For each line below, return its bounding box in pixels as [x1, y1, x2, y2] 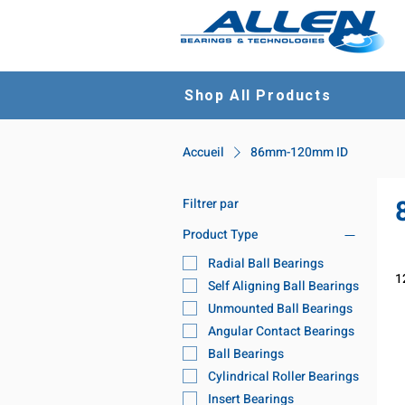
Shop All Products [184, 85, 332, 107]
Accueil [183, 142, 224, 162]
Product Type [183, 225, 258, 245]
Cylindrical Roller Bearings [208, 366, 359, 386]
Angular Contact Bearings [208, 321, 354, 341]
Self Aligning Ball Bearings [208, 276, 359, 296]
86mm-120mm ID [250, 142, 348, 162]
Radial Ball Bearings [208, 253, 324, 273]
